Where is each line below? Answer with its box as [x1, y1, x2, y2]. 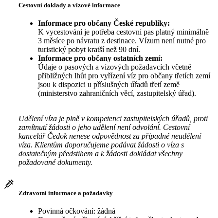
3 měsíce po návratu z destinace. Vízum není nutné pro [38, 36, 206, 45]
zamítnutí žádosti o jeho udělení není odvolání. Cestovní [18, 123, 190, 131]
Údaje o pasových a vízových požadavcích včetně [38, 62, 191, 71]
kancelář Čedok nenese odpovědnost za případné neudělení [18, 131, 201, 140]
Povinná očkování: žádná [38, 207, 115, 216]
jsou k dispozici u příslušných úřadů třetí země [38, 80, 180, 89]
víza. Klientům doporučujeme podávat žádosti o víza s [18, 140, 184, 149]
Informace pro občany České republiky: [38, 18, 170, 27]
